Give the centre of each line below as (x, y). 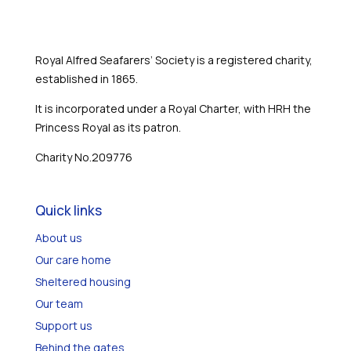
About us (58, 255)
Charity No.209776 (83, 174)
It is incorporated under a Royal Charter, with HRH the (173, 126)
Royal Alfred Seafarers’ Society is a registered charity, (174, 77)
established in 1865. (86, 96)
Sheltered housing (83, 299)
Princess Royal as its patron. (108, 145)
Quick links (68, 228)
